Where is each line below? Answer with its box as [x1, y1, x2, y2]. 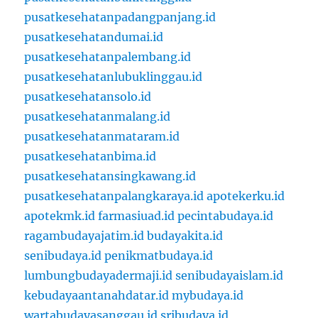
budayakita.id [147, 229, 224, 243]
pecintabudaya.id [177, 209, 274, 224]
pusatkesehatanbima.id [24, 149, 157, 164]
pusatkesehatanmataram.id [24, 129, 180, 144]
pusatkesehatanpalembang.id [24, 50, 192, 65]
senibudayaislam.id [175, 268, 284, 283]
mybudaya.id [172, 288, 244, 303]
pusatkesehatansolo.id [24, 89, 152, 104]
